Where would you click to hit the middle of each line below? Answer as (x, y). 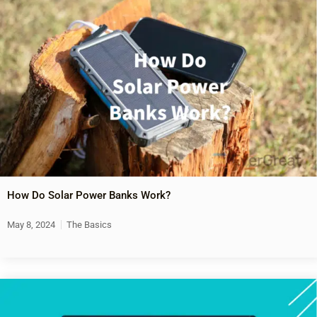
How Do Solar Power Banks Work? (89, 195)
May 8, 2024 (31, 224)
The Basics (89, 224)
